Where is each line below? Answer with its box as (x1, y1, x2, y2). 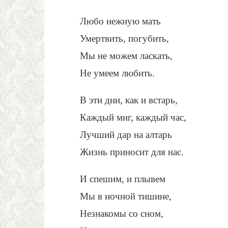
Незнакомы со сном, (80, 208, 163, 219)
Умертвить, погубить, (80, 33, 169, 44)
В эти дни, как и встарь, (80, 94, 178, 105)
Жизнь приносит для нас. (80, 146, 184, 157)
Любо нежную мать (80, 15, 161, 26)
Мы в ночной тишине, (80, 191, 172, 202)
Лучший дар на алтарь (80, 129, 172, 140)
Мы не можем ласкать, (80, 50, 173, 61)
